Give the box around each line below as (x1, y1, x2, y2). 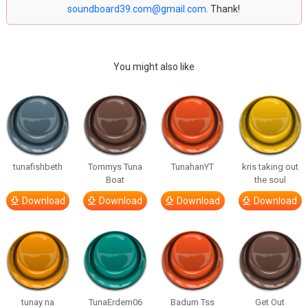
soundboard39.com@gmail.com (67, 3, 207, 14)
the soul (254, 175, 286, 185)
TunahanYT (171, 162, 214, 172)
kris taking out (241, 162, 298, 172)
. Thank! (206, 3, 241, 14)
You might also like (113, 61, 195, 72)
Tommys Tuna (88, 162, 143, 172)
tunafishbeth (13, 162, 63, 172)
